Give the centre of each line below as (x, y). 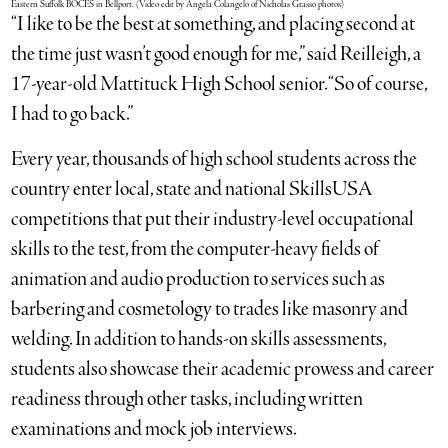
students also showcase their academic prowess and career (223, 369)
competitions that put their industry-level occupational (213, 219)
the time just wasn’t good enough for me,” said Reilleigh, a (216, 54)
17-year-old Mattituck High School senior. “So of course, (219, 84)
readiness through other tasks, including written (187, 399)
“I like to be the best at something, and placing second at (213, 24)
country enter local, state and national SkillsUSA (192, 189)
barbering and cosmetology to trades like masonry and (210, 309)
